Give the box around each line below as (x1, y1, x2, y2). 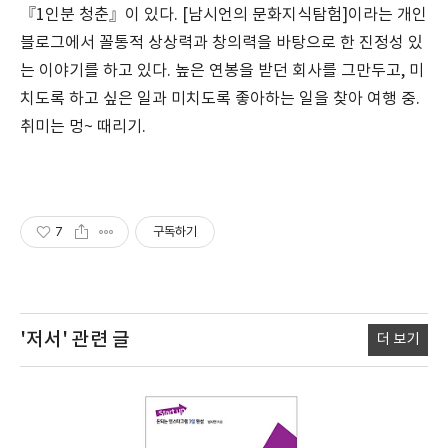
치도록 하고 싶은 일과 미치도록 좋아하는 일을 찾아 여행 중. (20, 89, 420, 108)
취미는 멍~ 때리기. (20, 117, 146, 136)
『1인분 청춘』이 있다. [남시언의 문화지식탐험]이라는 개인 (20, 5, 427, 24)
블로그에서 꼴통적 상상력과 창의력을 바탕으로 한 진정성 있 (20, 33, 423, 52)
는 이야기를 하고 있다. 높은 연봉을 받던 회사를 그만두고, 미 (20, 61, 424, 80)
